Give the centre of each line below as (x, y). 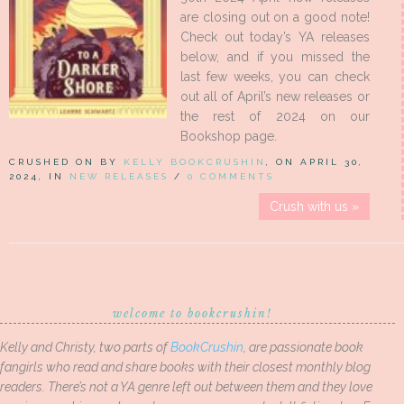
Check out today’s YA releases (275, 37)
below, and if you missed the (275, 57)
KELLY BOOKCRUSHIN (195, 162)
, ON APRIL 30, (315, 162)
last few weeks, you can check (275, 77)
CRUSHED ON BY (66, 162)
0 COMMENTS (231, 177)
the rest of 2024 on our (275, 117)
